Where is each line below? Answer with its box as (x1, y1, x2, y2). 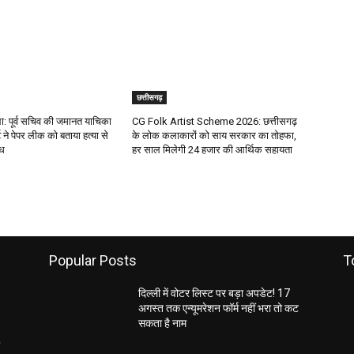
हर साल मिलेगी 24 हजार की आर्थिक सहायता (132, 144, 293, 156)
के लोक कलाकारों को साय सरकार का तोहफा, (132, 130, 297, 142)
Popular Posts (49, 252, 137, 269)
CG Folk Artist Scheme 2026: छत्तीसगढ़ (132, 115, 298, 128)
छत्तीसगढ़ (137, 92, 163, 104)
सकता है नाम (138, 317, 187, 330)
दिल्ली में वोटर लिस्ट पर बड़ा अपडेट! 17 (138, 287, 291, 300)
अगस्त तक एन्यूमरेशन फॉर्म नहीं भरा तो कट (138, 302, 299, 315)
